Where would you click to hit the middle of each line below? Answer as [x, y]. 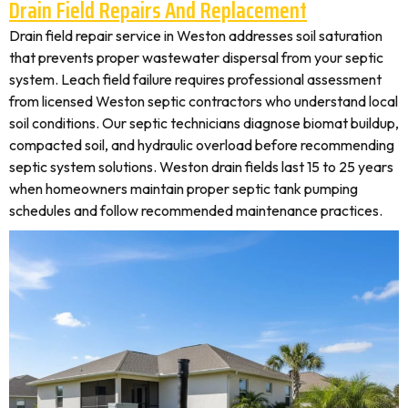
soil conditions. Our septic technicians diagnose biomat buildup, [204, 123]
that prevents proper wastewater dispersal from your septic [196, 57]
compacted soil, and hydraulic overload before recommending [202, 145]
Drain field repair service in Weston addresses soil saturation [196, 36]
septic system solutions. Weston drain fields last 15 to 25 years [201, 167]
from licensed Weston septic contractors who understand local [204, 101]
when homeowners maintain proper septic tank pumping [184, 189]
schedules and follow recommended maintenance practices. [196, 210]
